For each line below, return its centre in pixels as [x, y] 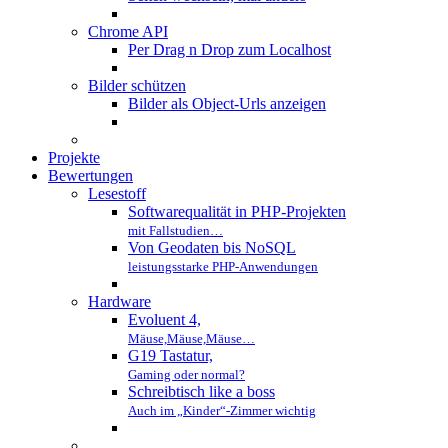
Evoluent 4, [164, 320]
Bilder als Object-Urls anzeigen [227, 104]
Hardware [119, 302]
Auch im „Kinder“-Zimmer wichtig [222, 411]
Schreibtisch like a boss [201, 392]
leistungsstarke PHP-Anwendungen [223, 267]
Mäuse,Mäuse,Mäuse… [191, 339]
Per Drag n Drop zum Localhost [229, 50]
